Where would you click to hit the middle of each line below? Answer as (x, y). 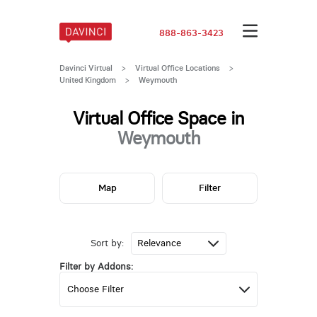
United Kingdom (87, 80)
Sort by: (107, 243)
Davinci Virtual (86, 68)
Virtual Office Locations (177, 68)
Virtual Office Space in (158, 118)
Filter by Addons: (96, 267)
